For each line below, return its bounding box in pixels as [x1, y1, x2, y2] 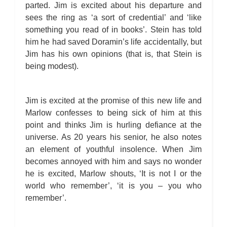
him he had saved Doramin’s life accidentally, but [25, 37, 202, 46]
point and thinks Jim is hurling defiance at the [25, 121, 202, 129]
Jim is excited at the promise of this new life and [25, 96, 202, 105]
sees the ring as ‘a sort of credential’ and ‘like [25, 13, 202, 22]
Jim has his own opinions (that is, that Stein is [25, 50, 202, 58]
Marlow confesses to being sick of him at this [25, 108, 202, 117]
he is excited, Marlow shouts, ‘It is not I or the [25, 169, 202, 178]
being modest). [25, 62, 79, 70]
